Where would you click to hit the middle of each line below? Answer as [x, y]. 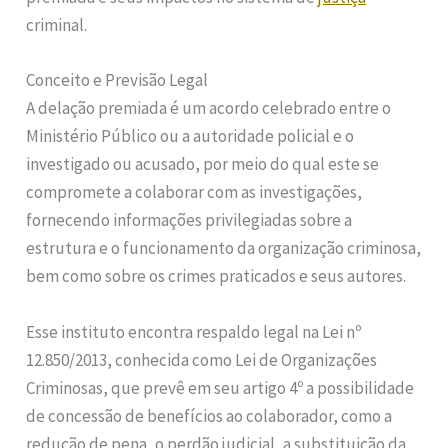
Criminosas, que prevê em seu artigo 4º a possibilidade [220, 387]
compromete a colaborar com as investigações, [194, 192]
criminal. [57, 25]
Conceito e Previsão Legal [117, 80]
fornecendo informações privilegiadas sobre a [189, 220]
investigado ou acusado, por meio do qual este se [203, 164]
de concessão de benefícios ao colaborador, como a [209, 415]
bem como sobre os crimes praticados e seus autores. [216, 276]
